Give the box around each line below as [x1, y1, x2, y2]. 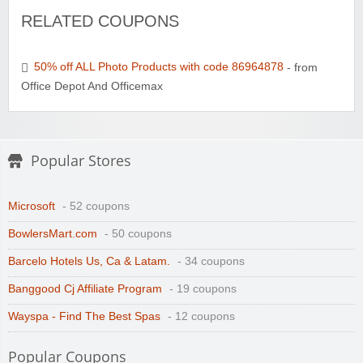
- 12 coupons [164, 310, 235, 322]
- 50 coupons [101, 227, 172, 240]
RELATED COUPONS [21, 11, 179, 30]
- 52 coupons [59, 199, 130, 212]
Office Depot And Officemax [21, 79, 163, 92]
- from [284, 61, 318, 74]
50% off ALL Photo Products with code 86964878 [34, 61, 284, 74]
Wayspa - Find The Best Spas [8, 310, 160, 322]
